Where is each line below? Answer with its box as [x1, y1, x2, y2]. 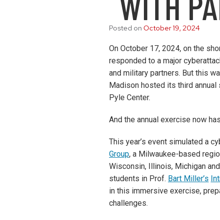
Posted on [109, 23, 143, 33]
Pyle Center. [109, 93, 150, 102]
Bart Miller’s [168, 174, 209, 183]
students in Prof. [109, 174, 168, 183]
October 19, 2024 [143, 23, 200, 33]
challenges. [109, 198, 148, 208]
